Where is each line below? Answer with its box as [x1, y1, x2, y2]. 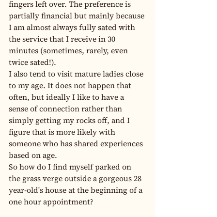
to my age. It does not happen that [9, 80, 133, 91]
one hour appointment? [9, 196, 93, 207]
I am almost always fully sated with [9, 22, 137, 32]
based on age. [9, 150, 57, 160]
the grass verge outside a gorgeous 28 [9, 173, 143, 184]
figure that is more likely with [9, 126, 117, 137]
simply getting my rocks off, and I [9, 115, 132, 125]
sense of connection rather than [9, 103, 124, 114]
